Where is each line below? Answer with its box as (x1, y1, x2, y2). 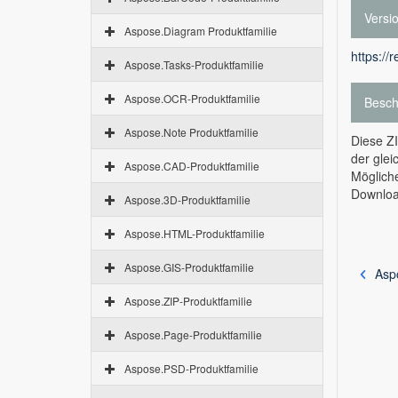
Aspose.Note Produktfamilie (124, 124, 259, 139)
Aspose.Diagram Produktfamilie (124, 23, 277, 38)
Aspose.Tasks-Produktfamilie (124, 57, 264, 72)
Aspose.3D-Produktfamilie (124, 192, 251, 207)
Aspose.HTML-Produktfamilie (124, 226, 265, 241)
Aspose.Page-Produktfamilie (124, 327, 262, 342)
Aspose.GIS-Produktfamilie (124, 259, 254, 275)
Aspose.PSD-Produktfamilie (124, 361, 259, 376)
